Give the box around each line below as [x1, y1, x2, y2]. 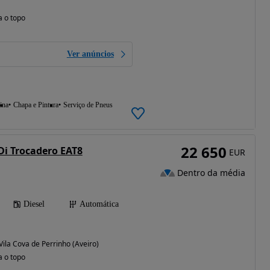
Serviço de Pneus [63, 100, 113, 109]
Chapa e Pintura [13, 100, 58, 109]
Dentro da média [177, 166, 245, 178]
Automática [79, 199, 119, 209]
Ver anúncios [66, 49, 114, 58]
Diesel [23, 199, 45, 209]
